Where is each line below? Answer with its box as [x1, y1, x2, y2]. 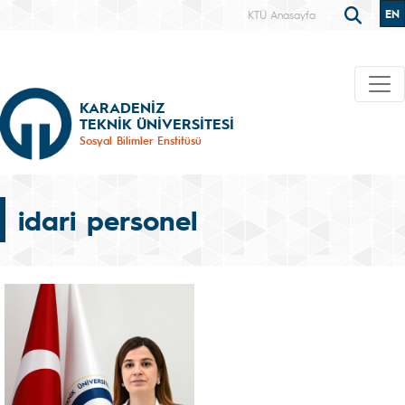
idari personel [18, 202, 197, 238]
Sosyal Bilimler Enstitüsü [80, 132, 202, 147]
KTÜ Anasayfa [248, 7, 316, 22]
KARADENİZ [80, 97, 165, 117]
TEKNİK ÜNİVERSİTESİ [80, 113, 234, 133]
